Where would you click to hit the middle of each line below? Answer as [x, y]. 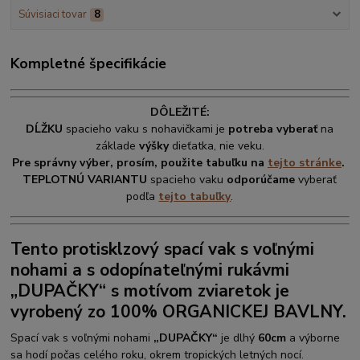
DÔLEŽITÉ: [180, 112]
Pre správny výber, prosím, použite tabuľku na [139, 162]
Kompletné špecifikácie [89, 63]
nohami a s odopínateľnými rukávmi [150, 270]
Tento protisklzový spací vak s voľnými [163, 250]
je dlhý [238, 338]
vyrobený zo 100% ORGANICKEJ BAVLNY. [179, 312]
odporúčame [263, 179]
